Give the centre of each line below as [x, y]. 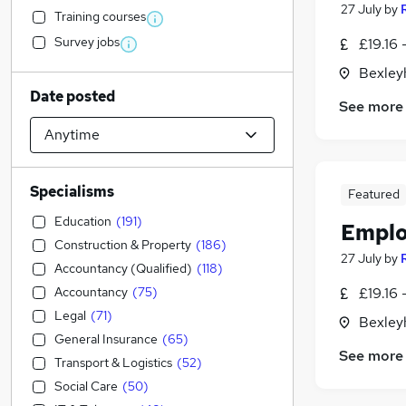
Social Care [86, 386]
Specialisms [72, 192]
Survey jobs [87, 42]
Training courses [100, 16]
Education [83, 221]
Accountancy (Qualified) [123, 268]
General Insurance [106, 339]
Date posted [72, 97]
